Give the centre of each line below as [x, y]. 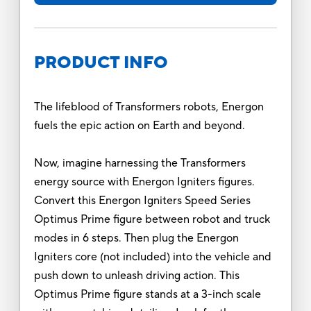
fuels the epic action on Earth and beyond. [139, 125]
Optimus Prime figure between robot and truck [152, 219]
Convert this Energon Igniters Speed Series [142, 200]
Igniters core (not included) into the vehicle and [152, 257]
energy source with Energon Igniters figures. [144, 182]
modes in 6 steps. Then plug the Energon [136, 238]
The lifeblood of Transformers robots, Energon [149, 107]
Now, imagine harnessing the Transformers [140, 163]
